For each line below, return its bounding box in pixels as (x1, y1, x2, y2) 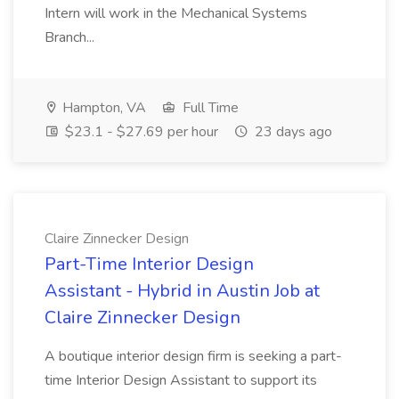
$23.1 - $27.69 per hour (61, 122, 218, 142)
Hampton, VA (59, 98, 146, 118)
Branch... (45, 28, 98, 47)
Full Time (179, 98, 239, 118)
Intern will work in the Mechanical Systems (45, 4, 307, 23)
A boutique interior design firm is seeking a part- (45, 346, 342, 366)
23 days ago (251, 122, 332, 142)
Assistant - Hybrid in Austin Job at (45, 279, 320, 303)
